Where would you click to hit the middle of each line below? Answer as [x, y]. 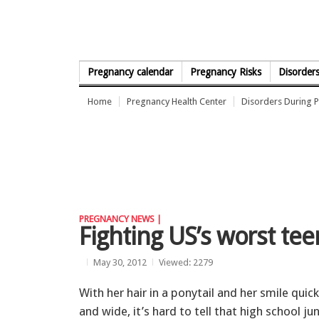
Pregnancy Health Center [177, 101]
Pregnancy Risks [226, 72]
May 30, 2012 [120, 262]
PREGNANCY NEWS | [120, 219]
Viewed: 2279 [186, 262]
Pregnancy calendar [131, 72]
